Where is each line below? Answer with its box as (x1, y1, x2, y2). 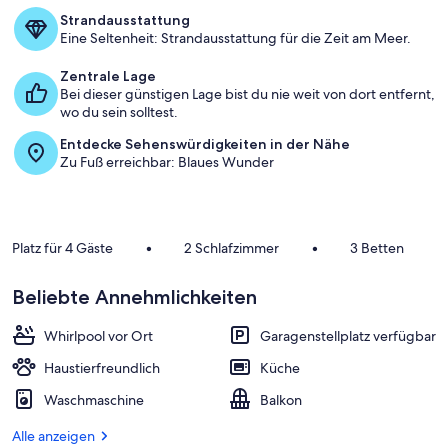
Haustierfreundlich (44, 359, 160, 377)
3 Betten (350, 239, 405, 257)
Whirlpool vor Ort (44, 327, 153, 345)
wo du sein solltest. (60, 103, 178, 121)
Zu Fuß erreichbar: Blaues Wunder (60, 153, 274, 171)
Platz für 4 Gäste (12, 239, 113, 257)
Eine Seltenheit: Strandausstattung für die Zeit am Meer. (60, 29, 411, 47)
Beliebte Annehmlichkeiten (12, 285, 257, 309)
